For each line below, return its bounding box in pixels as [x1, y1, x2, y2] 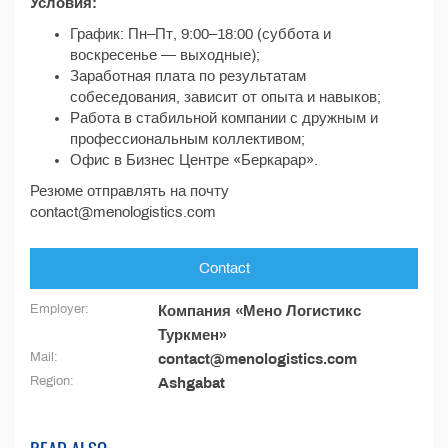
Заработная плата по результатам [70, 68, 306, 84]
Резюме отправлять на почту [30, 183, 229, 199]
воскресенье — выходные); [70, 47, 260, 63]
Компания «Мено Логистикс [158, 303, 361, 319]
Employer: [30, 302, 89, 316]
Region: [30, 374, 74, 388]
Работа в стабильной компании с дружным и [70, 110, 378, 126]
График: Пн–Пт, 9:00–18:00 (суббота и [70, 26, 331, 42]
